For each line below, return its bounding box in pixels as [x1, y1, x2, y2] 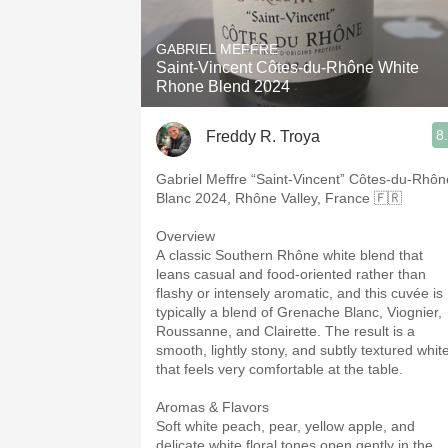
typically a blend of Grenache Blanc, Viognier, [156, 304, 442, 320]
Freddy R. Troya [206, 127, 320, 145]
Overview [156, 228, 215, 244]
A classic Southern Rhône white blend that [156, 247, 423, 263]
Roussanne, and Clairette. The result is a [156, 323, 415, 339]
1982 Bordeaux [255, 3, 365, 20]
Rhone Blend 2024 [156, 78, 290, 95]
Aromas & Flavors [156, 399, 269, 415]
